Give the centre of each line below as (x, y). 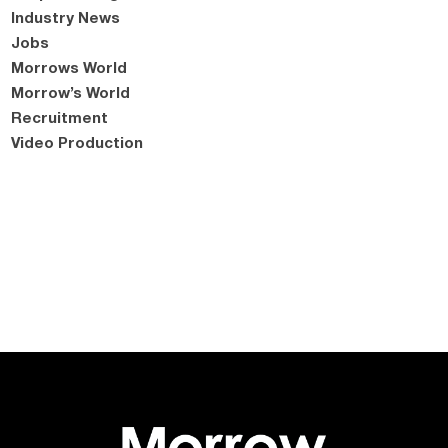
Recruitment (60, 117)
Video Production (77, 142)
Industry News (66, 17)
